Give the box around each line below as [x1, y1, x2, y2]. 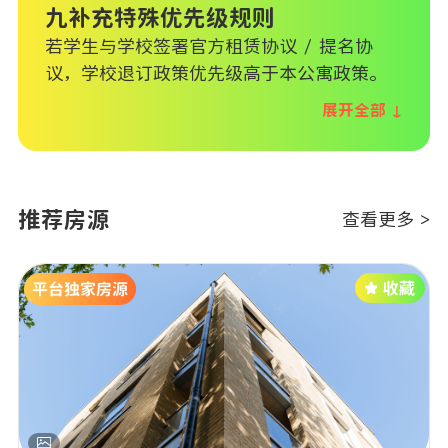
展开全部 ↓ [322, 102, 403, 118]
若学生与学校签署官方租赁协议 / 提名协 [45, 37, 373, 56]
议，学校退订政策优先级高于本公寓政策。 [45, 64, 387, 83]
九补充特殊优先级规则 [45, 6, 275, 29]
